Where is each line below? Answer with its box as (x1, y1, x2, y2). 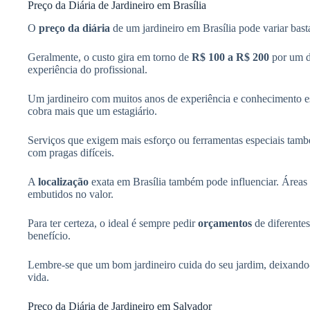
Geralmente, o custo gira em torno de (28, 51, 192, 64)
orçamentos (198, 217, 252, 230)
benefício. (28, 230, 71, 242)
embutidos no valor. (28, 188, 113, 201)
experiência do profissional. (28, 64, 147, 76)
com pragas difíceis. (28, 147, 114, 159)
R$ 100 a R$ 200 (192, 51, 269, 64)
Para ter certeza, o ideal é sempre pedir (28, 217, 198, 230)
